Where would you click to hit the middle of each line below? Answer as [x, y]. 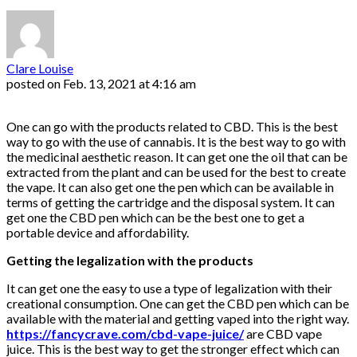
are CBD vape [284, 334]
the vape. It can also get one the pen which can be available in [170, 187]
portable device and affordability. [99, 233]
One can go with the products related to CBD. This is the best [172, 127]
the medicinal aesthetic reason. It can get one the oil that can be [177, 157]
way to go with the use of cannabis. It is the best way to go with [176, 142]
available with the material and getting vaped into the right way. [178, 319]
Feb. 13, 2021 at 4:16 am [129, 84]
